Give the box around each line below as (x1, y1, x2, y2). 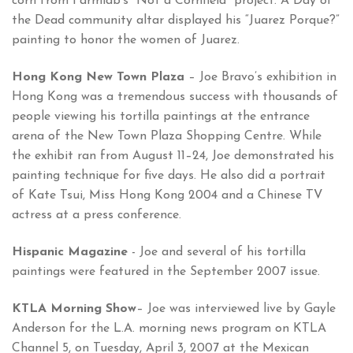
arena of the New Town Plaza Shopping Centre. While (12, 130, 321, 143)
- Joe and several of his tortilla (132, 246, 306, 259)
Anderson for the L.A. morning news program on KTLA (12, 322, 326, 336)
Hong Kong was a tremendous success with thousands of (12, 91, 338, 104)
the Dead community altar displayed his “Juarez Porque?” (12, 14, 340, 28)
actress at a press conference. (12, 209, 181, 222)
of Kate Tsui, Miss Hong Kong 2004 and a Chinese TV (12, 189, 323, 203)
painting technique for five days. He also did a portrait (12, 169, 325, 183)
